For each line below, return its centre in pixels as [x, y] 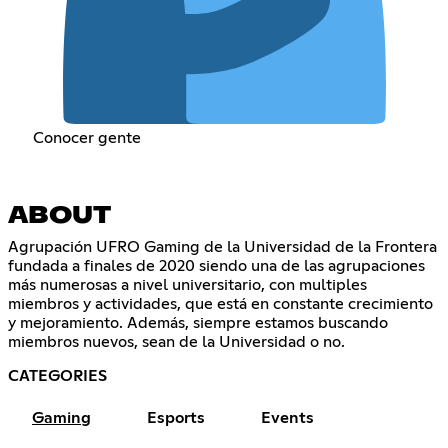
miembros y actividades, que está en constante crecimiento [220, 304]
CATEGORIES [57, 376]
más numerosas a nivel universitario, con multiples [187, 285]
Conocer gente [86, 138]
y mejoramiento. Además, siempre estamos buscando [198, 323]
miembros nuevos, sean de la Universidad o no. [176, 342]
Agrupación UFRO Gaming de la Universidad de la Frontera [222, 247]
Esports [176, 418]
